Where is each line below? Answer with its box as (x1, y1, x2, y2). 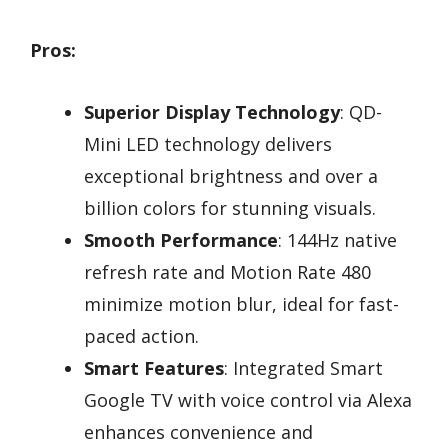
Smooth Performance (84, 228, 278, 253)
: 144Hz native (278, 228, 397, 253)
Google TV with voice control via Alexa (84, 388, 412, 413)
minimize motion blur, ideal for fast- (84, 292, 399, 317)
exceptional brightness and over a (84, 164, 378, 189)
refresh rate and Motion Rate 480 (84, 260, 371, 285)
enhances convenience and (84, 420, 313, 445)
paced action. (84, 324, 199, 349)
